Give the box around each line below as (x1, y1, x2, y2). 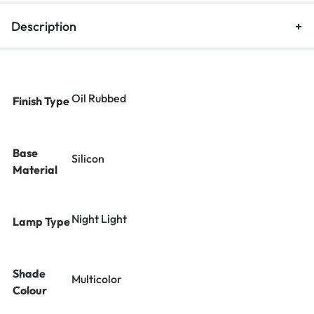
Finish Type (13, 94, 69, 108)
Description (11, 18, 76, 34)
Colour (13, 283, 47, 297)
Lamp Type (13, 214, 70, 228)
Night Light (71, 212, 127, 226)
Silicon (71, 151, 104, 165)
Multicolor (71, 272, 122, 286)
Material (13, 163, 57, 177)
